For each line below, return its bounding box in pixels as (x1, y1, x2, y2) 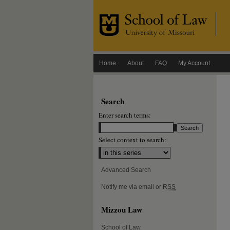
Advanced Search (101, 166, 151, 174)
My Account (178, 60, 210, 67)
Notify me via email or (101, 183, 163, 190)
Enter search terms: (99, 110, 151, 120)
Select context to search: (99, 135, 166, 144)
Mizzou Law (101, 203, 142, 215)
